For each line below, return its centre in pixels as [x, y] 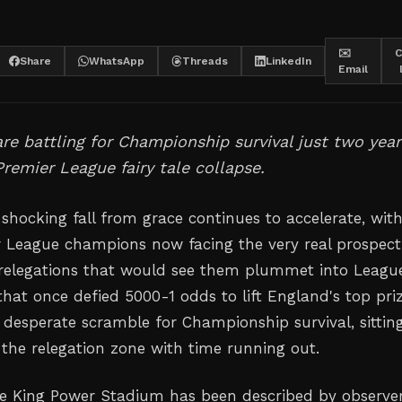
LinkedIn [288, 61]
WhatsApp [117, 61]
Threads [205, 61]
